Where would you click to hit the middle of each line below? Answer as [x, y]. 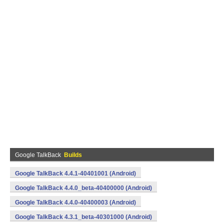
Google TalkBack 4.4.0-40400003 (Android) [75, 202]
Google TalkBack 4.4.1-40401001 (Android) [75, 173]
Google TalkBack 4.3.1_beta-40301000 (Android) [83, 217]
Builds [73, 155]
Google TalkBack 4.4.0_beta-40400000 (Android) [83, 188]
